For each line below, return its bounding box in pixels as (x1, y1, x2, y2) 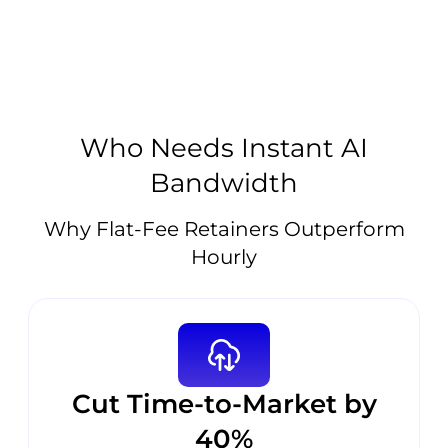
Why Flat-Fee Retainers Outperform (43, 217, 405, 242)
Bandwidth (150, 166, 298, 199)
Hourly (191, 245, 257, 270)
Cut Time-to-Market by (71, 387, 377, 420)
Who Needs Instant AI (80, 131, 368, 164)
